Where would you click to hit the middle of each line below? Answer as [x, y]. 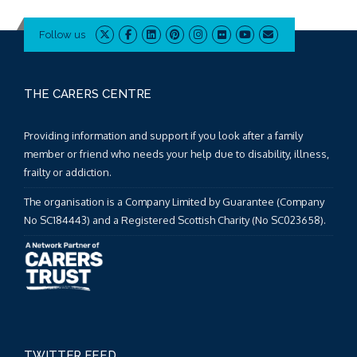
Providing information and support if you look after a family [163, 135]
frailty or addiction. [68, 172]
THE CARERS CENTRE [88, 94]
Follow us [62, 34]
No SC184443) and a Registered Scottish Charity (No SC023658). [175, 220]
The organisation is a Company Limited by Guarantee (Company [174, 202]
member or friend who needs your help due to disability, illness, [177, 153]
